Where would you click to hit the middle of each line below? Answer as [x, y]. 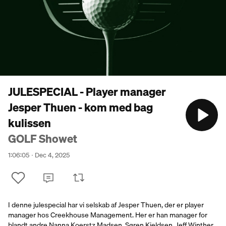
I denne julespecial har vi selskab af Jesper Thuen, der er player [106, 205]
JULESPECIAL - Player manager [87, 92]
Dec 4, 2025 [52, 155]
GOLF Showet [43, 138]
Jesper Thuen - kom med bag [80, 107]
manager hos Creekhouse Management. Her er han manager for [108, 215]
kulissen [30, 123]
